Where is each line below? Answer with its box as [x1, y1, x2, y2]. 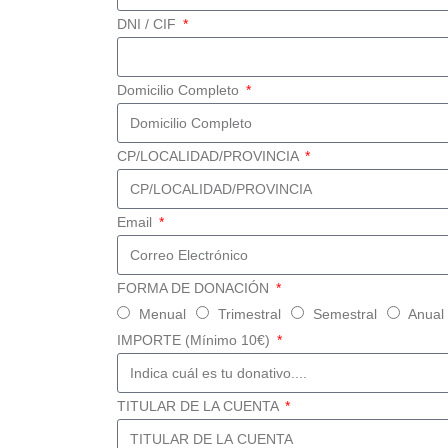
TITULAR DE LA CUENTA [117, 398, 282, 415]
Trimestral [218, 306, 281, 323]
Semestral [313, 306, 377, 323]
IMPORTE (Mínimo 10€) [117, 332, 274, 349]
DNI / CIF [117, 16, 180, 33]
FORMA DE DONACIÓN [117, 280, 273, 297]
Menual [139, 306, 186, 323]
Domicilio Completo [117, 82, 243, 99]
